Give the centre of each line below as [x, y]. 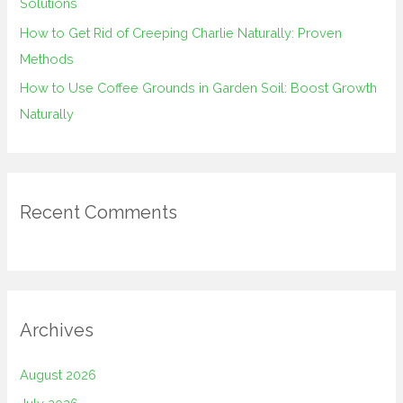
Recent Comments [99, 213]
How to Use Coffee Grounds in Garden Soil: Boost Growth [199, 88]
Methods [47, 58]
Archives [57, 330]
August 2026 [58, 374]
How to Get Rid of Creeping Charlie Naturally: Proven [181, 32]
